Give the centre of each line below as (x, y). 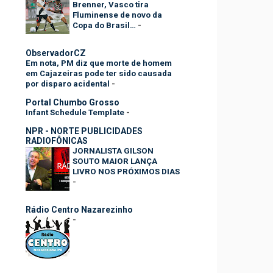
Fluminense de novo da (117, 15)
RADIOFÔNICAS (57, 140)
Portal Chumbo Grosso (73, 102)
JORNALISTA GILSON (113, 151)
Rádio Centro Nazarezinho (79, 209)
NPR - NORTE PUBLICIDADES (84, 131)
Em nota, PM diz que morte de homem (99, 63)
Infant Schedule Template (76, 112)
